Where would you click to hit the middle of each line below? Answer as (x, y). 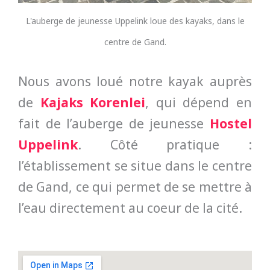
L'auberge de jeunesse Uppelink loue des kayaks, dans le (135, 20)
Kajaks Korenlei (93, 102)
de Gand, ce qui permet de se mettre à (135, 187)
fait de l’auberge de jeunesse (114, 123)
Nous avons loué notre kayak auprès (135, 81)
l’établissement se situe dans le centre (135, 165)
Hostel (231, 123)
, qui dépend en (199, 102)
